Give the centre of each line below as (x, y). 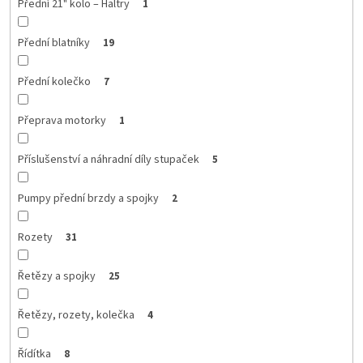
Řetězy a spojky (56, 276)
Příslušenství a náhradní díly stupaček (108, 159)
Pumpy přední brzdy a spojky (88, 198)
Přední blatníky (53, 43)
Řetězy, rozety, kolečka (76, 315)
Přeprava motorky (62, 120)
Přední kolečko (54, 81)
